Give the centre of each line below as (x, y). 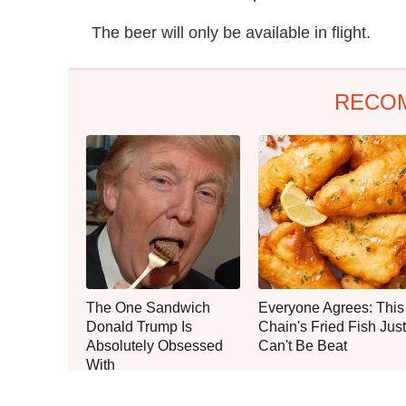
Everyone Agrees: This (331, 307)
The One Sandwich (148, 307)
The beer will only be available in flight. (231, 32)
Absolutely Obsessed (155, 345)
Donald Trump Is (139, 326)
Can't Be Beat (303, 345)
